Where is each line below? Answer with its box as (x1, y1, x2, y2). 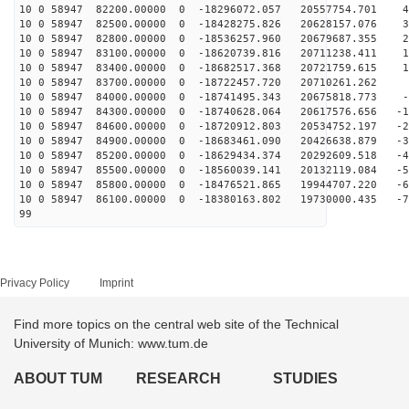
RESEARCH (136, 371, 222, 386)
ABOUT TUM (14, 371, 102, 386)
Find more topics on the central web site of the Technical (14, 317, 339, 331)
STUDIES (272, 371, 338, 386)
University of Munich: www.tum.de (14, 336, 208, 351)
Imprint (100, 277, 133, 289)
